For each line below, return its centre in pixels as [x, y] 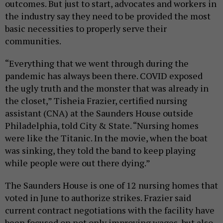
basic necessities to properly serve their [86, 28]
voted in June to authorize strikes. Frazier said [98, 197]
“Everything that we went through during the [97, 63]
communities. [34, 41]
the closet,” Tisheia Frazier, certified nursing [96, 100]
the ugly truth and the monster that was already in [107, 88]
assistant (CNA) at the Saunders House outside [99, 113]
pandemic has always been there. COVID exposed [104, 75]
